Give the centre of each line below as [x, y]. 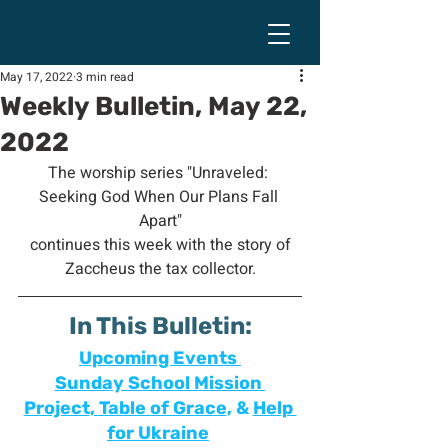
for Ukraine [158, 433]
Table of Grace [162, 408]
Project [56, 408]
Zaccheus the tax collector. [160, 269]
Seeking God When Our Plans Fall [160, 197]
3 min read [105, 77]
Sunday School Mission [160, 383]
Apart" [160, 221]
